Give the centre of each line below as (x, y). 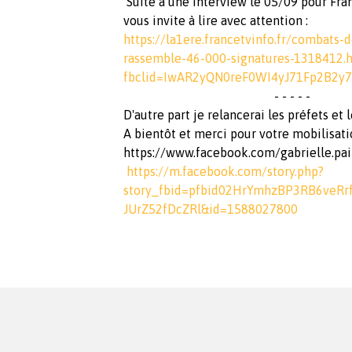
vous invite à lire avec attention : (217, 20)
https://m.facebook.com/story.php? (225, 171)
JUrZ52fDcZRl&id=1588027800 (211, 209)
